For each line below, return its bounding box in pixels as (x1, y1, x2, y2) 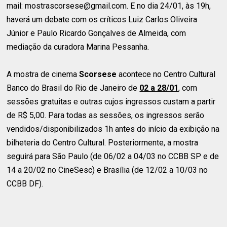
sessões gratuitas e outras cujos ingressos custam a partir (7, 96, 216, 106)
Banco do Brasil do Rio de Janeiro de (7, 83, 140, 93)
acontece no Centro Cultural (119, 69, 216, 79)
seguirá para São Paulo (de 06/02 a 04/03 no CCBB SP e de (7, 151, 219, 161)
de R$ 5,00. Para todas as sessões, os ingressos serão (7, 110, 205, 120)
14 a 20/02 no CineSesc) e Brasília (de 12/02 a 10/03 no (7, 165, 208, 175)
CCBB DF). (7, 178, 44, 188)
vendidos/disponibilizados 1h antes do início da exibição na (7, 124, 220, 134)
